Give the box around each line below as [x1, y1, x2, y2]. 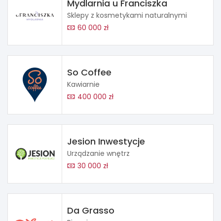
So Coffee [67, 66, 111, 78]
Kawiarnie [67, 79, 100, 89]
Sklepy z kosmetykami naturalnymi [67, 10, 187, 20]
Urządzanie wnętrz [67, 148, 130, 158]
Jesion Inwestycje [67, 135, 145, 147]
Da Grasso [67, 204, 114, 217]
